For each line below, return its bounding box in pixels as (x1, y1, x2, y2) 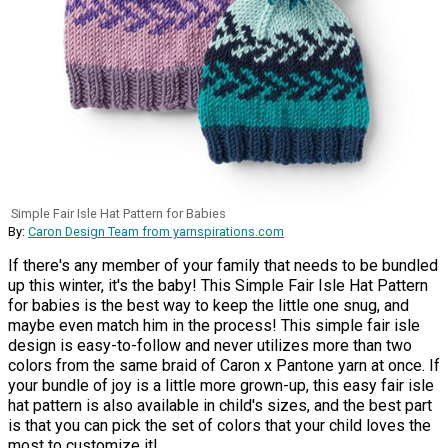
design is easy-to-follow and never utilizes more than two (8, 336, 412, 356)
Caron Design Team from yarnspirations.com (28, 224, 284, 240)
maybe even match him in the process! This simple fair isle (8, 316, 420, 336)
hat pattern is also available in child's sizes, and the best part (8, 396, 432, 416)
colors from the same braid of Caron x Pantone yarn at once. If (8, 356, 440, 376)
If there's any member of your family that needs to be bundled (8, 256, 438, 276)
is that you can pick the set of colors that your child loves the (8, 416, 431, 436)
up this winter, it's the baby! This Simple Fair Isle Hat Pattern (8, 276, 428, 296)
